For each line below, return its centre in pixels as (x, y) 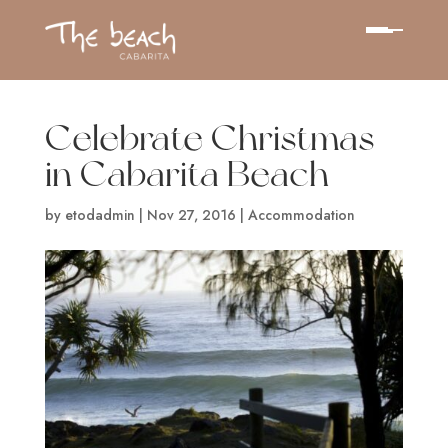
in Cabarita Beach (186, 173)
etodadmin (99, 215)
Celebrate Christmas (209, 137)
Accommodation (301, 215)
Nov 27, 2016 (191, 215)
